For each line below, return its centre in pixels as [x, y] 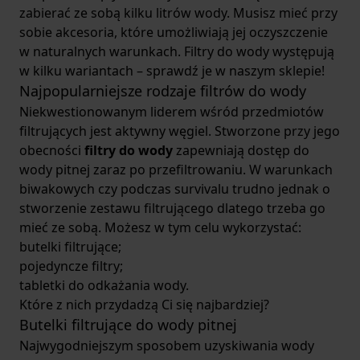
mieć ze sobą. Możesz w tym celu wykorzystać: [160, 228]
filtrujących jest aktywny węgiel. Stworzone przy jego [180, 131]
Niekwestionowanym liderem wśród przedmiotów [172, 112]
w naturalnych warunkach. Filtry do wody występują [177, 52]
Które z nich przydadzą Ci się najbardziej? [144, 305]
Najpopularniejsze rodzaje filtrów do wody [163, 91]
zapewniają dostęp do [241, 151]
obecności [52, 151]
